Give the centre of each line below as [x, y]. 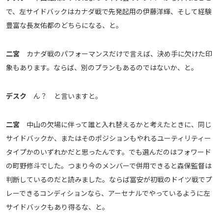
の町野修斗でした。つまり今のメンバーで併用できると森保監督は [109, 166]
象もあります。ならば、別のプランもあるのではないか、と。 [102, 68]
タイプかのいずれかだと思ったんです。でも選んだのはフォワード [109, 152]
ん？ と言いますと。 [64, 96]
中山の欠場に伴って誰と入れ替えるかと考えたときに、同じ [116, 124]
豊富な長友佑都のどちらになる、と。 [64, 25]
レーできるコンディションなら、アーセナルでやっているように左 [108, 193]
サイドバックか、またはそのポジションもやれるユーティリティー [109, 138]
